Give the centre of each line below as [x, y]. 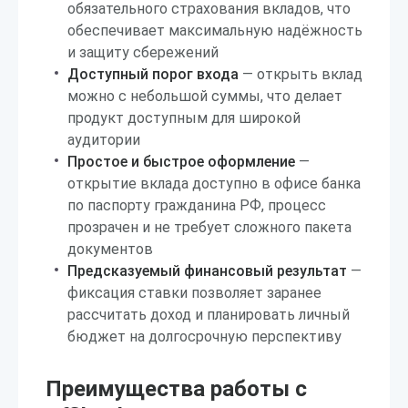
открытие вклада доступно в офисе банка [214, 184]
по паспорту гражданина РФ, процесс [197, 205]
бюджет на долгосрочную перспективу [204, 337]
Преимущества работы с [176, 389]
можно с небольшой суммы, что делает [205, 96]
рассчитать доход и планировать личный [209, 315]
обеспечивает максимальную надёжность [215, 31]
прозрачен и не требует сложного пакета [209, 227]
